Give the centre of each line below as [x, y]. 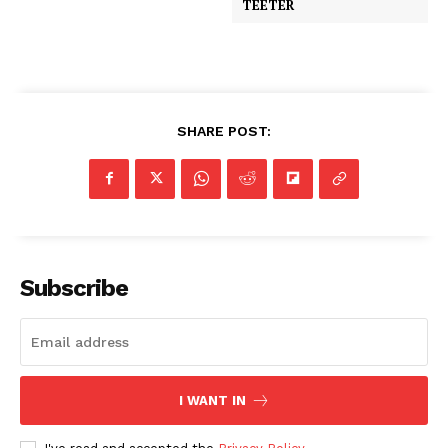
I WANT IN [212, 400]
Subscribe [74, 287]
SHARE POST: [224, 130]
